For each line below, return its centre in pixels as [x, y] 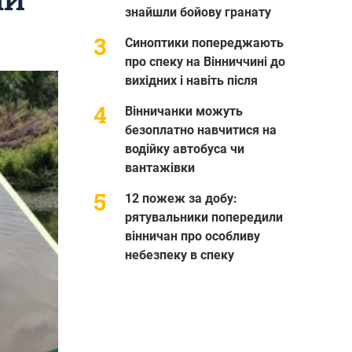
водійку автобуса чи [184, 148]
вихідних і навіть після [191, 80]
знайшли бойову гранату [198, 12]
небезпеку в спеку [179, 255]
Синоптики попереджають [204, 42]
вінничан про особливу [192, 236]
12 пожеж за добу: [181, 198]
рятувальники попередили [203, 217]
